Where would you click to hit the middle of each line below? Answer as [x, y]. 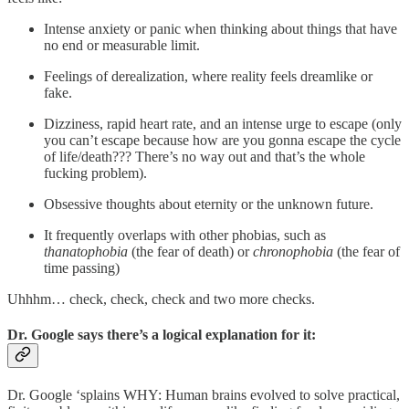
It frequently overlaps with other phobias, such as [185, 235]
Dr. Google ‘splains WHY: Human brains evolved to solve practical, [204, 395]
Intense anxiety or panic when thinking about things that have [220, 28]
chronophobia [293, 251]
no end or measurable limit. [122, 45]
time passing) [82, 267]
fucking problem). [95, 173]
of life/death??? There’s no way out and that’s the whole [204, 156]
